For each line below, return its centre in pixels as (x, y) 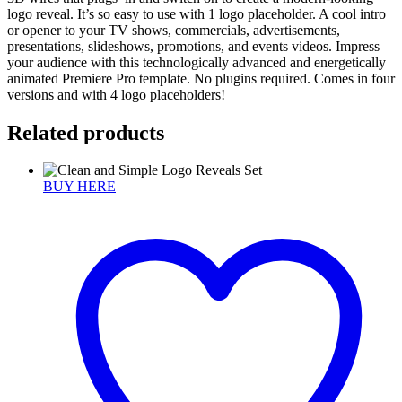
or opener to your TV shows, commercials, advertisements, (174, 30)
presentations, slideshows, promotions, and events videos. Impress (193, 46)
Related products (86, 132)
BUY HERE (79, 187)
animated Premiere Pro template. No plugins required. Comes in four (201, 78)
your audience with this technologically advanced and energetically (197, 62)
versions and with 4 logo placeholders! (116, 94)
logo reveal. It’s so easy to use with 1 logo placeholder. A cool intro (197, 13)
